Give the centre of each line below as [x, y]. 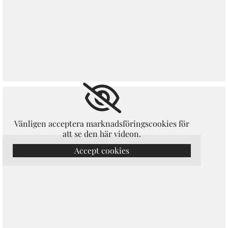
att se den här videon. [102, 134]
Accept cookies [102, 150]
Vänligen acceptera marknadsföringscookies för [102, 123]
